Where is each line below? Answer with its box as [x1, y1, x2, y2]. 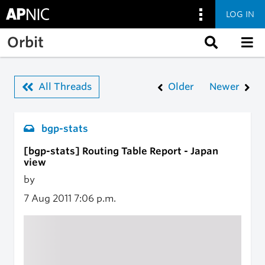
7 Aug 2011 [24, 193, 74, 204]
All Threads [38, 81, 92, 92]
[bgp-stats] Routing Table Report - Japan [24, 146, 218, 157]
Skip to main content [8, 29, 102, 40]
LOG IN [226, 9, 254, 19]
